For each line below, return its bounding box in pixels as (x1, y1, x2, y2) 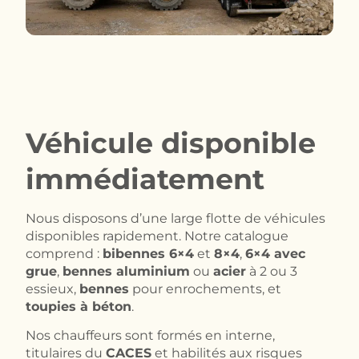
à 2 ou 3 (246, 264, 297, 280)
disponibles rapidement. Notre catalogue (26, 228, 288, 244)
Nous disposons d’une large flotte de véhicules (26, 211, 325, 227)
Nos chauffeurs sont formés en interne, (26, 328, 275, 344)
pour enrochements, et (129, 281, 281, 297)
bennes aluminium (63, 264, 190, 280)
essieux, (26, 281, 79, 297)
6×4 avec (245, 246, 305, 262)
